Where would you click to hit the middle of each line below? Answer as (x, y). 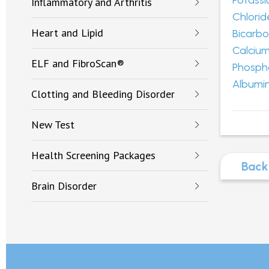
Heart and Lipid (67, 33)
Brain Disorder (64, 186)
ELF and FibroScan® (78, 63)
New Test (53, 125)
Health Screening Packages (93, 155)
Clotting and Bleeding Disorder (103, 94)
